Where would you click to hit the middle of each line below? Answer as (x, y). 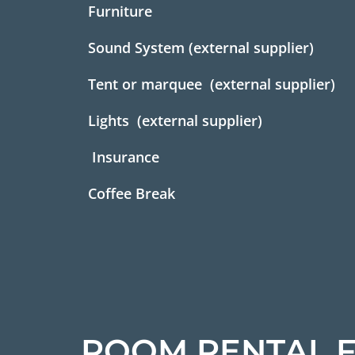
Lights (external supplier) (177, 120)
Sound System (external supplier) (201, 48)
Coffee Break (132, 193)
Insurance (126, 157)
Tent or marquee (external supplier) (214, 84)
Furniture (120, 11)
